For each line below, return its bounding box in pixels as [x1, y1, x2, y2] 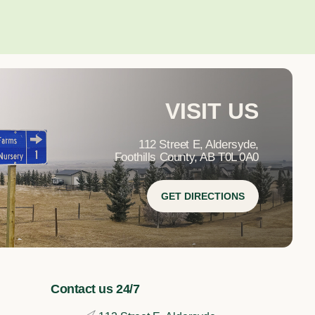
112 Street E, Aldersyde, [139, 137, 259, 151]
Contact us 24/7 [51, 282, 140, 297]
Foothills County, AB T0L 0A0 [114, 150, 259, 164]
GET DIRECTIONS [161, 191, 245, 202]
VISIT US [165, 98, 259, 124]
